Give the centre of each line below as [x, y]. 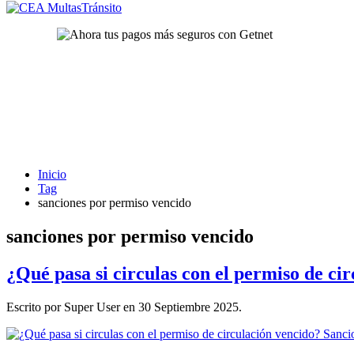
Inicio [52, 174]
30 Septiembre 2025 [188, 307]
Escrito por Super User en [72, 307]
